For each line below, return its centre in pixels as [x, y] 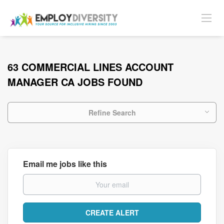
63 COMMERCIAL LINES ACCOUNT [90, 67]
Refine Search [112, 112]
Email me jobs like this [65, 164]
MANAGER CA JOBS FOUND [75, 82]
